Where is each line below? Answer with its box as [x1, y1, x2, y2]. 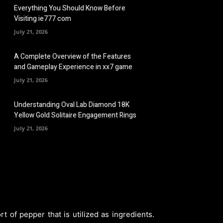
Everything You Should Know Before [14, 2, 125, 13]
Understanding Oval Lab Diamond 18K [14, 100, 129, 111]
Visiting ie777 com [14, 13, 71, 24]
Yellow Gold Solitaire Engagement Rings [14, 110, 136, 121]
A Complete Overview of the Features [14, 51, 131, 62]
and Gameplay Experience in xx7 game [14, 61, 132, 72]
